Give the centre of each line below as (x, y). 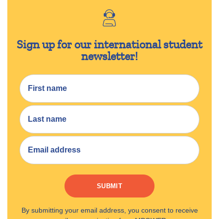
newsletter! (109, 56)
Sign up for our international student (109, 44)
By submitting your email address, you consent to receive (109, 210)
